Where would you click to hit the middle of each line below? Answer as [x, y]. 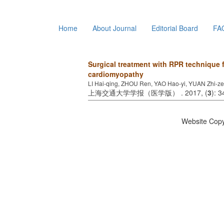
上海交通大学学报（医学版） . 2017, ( [148, 149]
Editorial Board [175, 84]
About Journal [114, 84]
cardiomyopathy [116, 130]
